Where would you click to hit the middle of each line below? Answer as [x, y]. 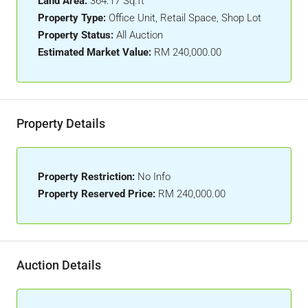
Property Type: [72, 18]
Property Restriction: [86, 177]
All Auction [140, 35]
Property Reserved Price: [97, 194]
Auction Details [59, 265]
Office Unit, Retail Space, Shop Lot [185, 18]
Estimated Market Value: [95, 52]
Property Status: [76, 35]
